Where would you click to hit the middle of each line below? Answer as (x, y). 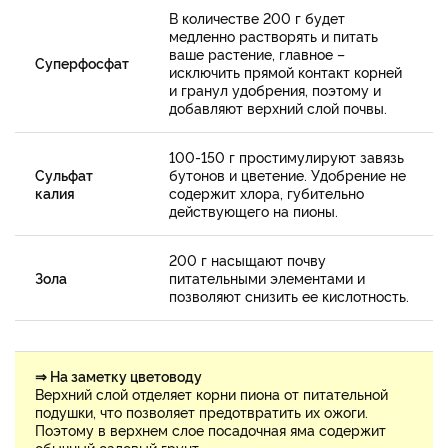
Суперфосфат (82, 63)
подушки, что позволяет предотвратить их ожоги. (201, 412)
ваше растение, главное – (257, 54)
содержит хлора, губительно (266, 193)
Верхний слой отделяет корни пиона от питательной (211, 394)
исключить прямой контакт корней (285, 72)
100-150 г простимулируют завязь (286, 157)
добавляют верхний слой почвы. (278, 108)
